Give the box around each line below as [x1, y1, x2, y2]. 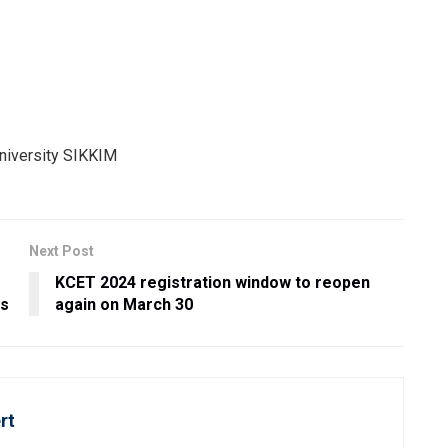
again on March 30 [55, 294, 193, 314]
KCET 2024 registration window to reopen [55, 272, 370, 292]
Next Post [29, 242, 94, 259]
